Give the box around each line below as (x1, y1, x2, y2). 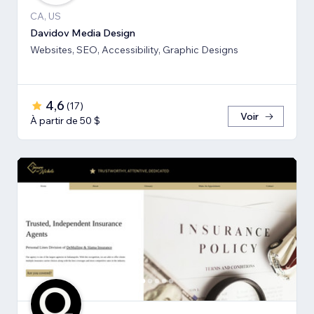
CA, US (30, 9, 61, 22)
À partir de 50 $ (30, 114, 100, 127)
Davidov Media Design (30, 26, 135, 39)
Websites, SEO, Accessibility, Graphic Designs (102, 43, 238, 56)
